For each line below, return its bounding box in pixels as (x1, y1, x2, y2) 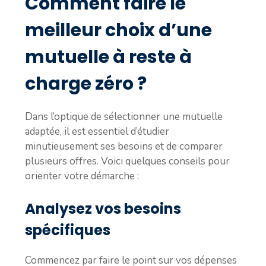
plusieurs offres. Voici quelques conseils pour (25, 154, 230, 168)
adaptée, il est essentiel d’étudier (25, 124, 169, 138)
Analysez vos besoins (25, 199, 181, 218)
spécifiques (25, 220, 110, 240)
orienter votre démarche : (25, 169, 139, 183)
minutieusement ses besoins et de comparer (25, 139, 223, 153)
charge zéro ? (25, 71, 147, 96)
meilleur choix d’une (25, 17, 212, 43)
